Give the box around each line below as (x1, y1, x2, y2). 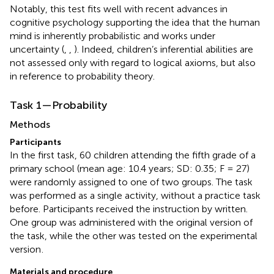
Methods (10, 118, 50, 130)
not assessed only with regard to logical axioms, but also (10, 56, 256, 68)
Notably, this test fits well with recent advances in (10, 2, 228, 15)
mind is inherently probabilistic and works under (10, 29, 215, 42)
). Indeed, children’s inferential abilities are (74, 43, 253, 55)
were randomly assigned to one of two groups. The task (10, 176, 253, 188)
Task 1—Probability (10, 98, 107, 112)
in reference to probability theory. (10, 70, 155, 82)
